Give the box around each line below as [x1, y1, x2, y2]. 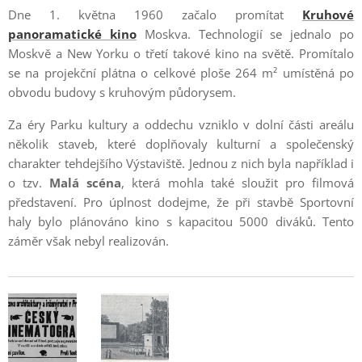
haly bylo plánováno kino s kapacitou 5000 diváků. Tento [8, 213, 354, 229]
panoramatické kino [8, 26, 137, 42]
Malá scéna [49, 175, 122, 191]
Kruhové [302, 6, 354, 23]
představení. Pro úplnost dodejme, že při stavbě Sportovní [8, 194, 354, 210]
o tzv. [8, 175, 50, 191]
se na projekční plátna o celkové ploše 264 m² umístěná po [8, 65, 354, 81]
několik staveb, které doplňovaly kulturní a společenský [8, 136, 354, 152]
